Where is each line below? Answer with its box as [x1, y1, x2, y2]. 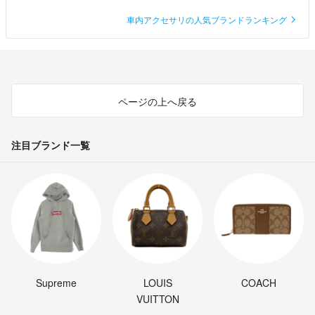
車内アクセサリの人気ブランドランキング [127, 13, 289, 25]
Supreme [36, 275, 77, 290]
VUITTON [136, 291, 179, 306]
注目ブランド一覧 [11, 137, 90, 152]
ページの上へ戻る [118, 94, 197, 108]
